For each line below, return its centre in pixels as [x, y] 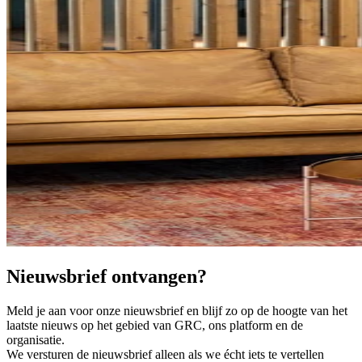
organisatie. [36, 339]
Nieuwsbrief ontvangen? [107, 276]
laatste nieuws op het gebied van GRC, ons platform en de [155, 325]
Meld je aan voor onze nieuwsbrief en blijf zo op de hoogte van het [177, 310]
